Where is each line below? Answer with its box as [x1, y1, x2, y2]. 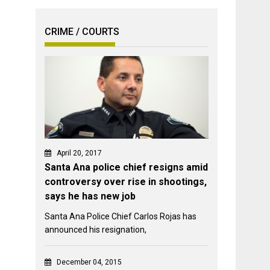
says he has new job [45, 190, 136, 202]
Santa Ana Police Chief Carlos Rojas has [45, 212, 197, 222]
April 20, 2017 [57, 149, 102, 158]
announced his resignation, [45, 225, 147, 235]
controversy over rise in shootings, [45, 176, 207, 188]
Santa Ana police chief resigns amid [45, 162, 209, 174]
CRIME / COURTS [45, 26, 120, 38]
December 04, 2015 [57, 258, 122, 267]
